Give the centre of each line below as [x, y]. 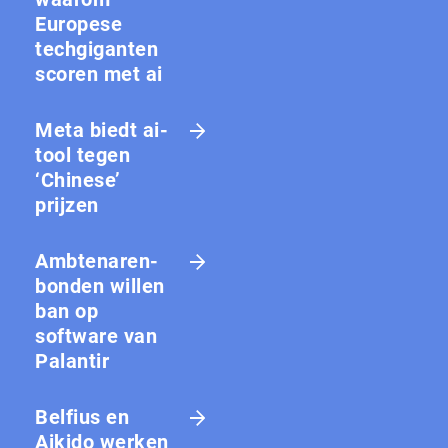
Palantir [72, 361]
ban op [66, 311]
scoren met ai [99, 74]
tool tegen [82, 155]
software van [96, 336]
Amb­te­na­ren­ [96, 261]
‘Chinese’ [78, 180]
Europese [78, 24]
